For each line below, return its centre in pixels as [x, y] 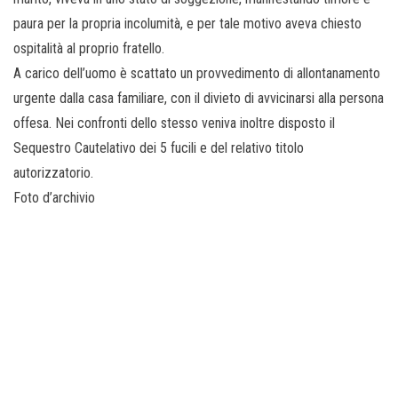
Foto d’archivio [54, 198]
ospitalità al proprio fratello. [89, 49]
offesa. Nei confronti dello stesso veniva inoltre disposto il [174, 123]
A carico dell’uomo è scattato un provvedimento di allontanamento [197, 74]
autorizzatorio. [53, 173]
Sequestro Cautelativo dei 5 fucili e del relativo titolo [159, 148]
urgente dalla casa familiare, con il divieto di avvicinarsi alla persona [199, 99]
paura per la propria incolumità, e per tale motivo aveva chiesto [187, 24]
